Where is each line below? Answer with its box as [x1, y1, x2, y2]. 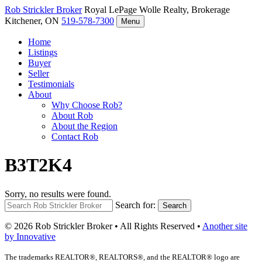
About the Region [51, 121, 118, 131]
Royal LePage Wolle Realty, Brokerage [84, 5, 230, 15]
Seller [28, 68, 49, 78]
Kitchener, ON [5, 16, 59, 26]
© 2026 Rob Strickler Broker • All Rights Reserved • [5, 220, 202, 231]
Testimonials [28, 79, 74, 89]
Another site [202, 220, 247, 231]
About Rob [51, 111, 93, 120]
